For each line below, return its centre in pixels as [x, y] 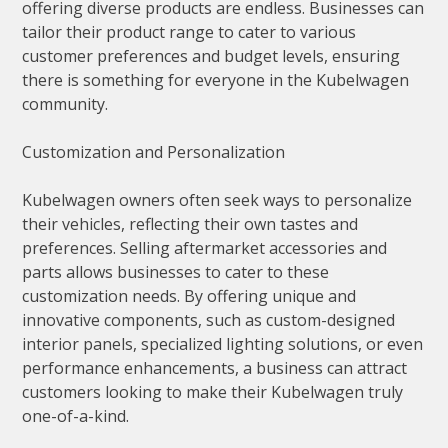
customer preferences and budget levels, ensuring [211, 56]
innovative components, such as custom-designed [209, 320]
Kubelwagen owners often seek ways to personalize [217, 200]
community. [65, 104]
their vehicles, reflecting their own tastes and [190, 224]
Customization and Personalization [154, 152]
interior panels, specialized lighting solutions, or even [223, 344]
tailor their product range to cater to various [189, 32]
